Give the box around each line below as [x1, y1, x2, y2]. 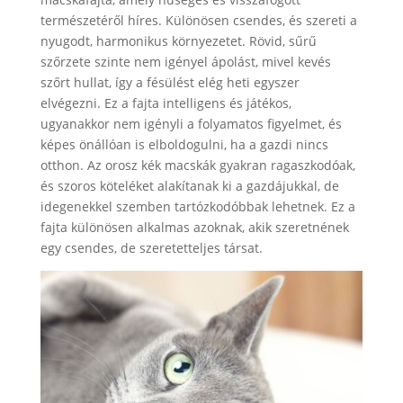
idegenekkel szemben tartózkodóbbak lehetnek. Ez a [40, 197, 355, 215]
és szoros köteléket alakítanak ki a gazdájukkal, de [40, 176, 339, 194]
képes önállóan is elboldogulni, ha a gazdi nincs [40, 135, 328, 153]
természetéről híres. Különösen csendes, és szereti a [40, 11, 357, 29]
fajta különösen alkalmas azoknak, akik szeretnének [40, 218, 349, 236]
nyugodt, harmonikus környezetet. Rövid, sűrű [40, 31, 317, 49]
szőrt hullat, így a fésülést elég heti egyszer [40, 73, 300, 91]
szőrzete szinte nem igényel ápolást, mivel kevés [40, 52, 331, 70]
